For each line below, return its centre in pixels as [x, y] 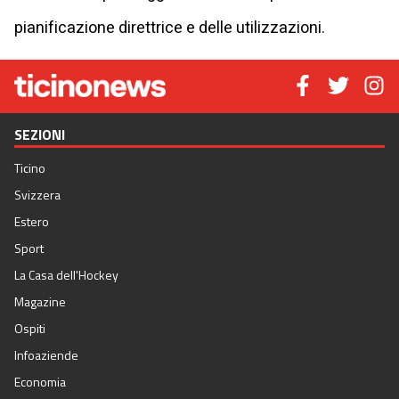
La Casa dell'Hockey [66, 275]
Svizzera [37, 195]
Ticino [30, 168]
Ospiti [30, 329]
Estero [32, 222]
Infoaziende [46, 355]
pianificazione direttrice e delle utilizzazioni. [170, 28]
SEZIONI [40, 135]
